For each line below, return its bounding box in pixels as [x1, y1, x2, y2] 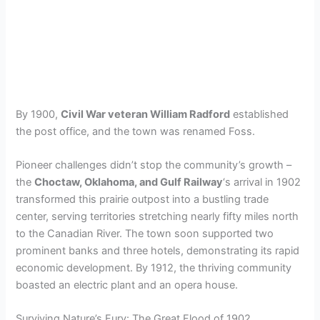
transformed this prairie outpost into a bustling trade [16, 193, 269, 206]
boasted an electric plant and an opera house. [16, 279, 239, 292]
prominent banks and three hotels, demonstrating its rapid [16, 244, 300, 258]
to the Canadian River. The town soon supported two [16, 227, 274, 241]
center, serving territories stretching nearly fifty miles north [16, 210, 299, 224]
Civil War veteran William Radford [61, 107, 231, 121]
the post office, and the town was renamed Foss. [16, 124, 256, 138]
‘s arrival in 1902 [223, 176, 301, 189]
